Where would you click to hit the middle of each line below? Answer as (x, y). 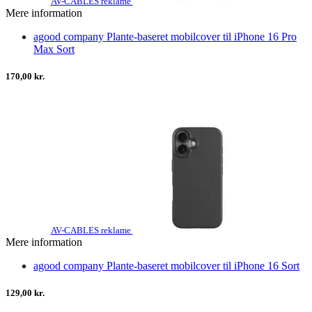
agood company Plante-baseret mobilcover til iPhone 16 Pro (165, 36)
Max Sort (54, 49)
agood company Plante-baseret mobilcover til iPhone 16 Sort (166, 265)
